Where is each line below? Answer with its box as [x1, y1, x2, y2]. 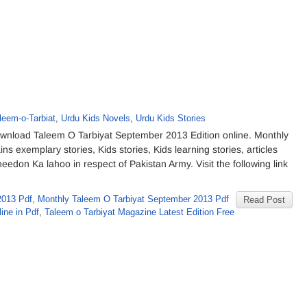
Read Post [243, 195, 285, 205]
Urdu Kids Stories [136, 113, 206, 123]
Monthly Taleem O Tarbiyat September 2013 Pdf [38, 194, 229, 204]
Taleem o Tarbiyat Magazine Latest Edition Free [45, 207, 234, 217]
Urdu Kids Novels [61, 113, 130, 123]
